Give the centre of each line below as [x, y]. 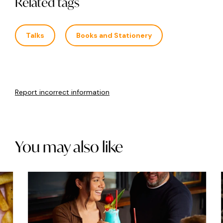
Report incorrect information [62, 92]
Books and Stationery [114, 36]
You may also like [69, 147]
